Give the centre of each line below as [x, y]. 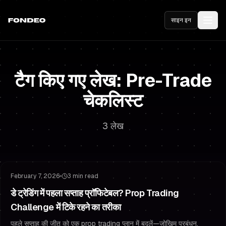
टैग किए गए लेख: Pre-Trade [113, 80]
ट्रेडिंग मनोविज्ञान [69, 150]
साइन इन [181, 20]
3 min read [83, 176]
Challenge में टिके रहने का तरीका [66, 207]
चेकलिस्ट [113, 101]
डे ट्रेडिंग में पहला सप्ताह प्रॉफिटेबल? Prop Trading [95, 193]
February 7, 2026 [35, 176]
